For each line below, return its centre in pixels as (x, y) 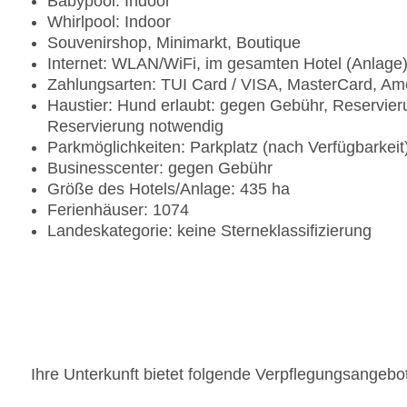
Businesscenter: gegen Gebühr (160, 169)
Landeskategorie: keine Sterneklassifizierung (209, 231)
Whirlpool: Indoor (109, 22)
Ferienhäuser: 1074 (118, 210)
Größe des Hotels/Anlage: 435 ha (169, 189)
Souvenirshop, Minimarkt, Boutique (174, 43)
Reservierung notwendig (135, 127)
